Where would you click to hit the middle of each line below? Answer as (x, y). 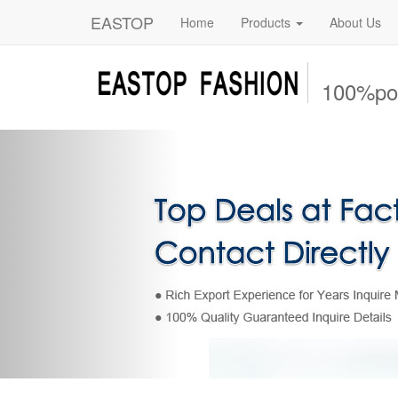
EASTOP (122, 22)
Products (267, 22)
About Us (355, 22)
